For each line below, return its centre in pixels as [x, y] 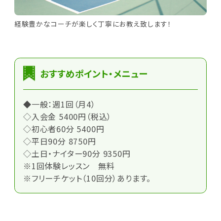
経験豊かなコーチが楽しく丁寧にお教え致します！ [93, 24]
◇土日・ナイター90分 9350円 [77, 154]
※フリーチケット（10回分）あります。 [87, 178]
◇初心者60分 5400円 [64, 129]
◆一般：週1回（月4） [59, 104]
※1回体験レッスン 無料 [69, 166]
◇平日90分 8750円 [59, 141]
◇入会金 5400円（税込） [67, 117]
